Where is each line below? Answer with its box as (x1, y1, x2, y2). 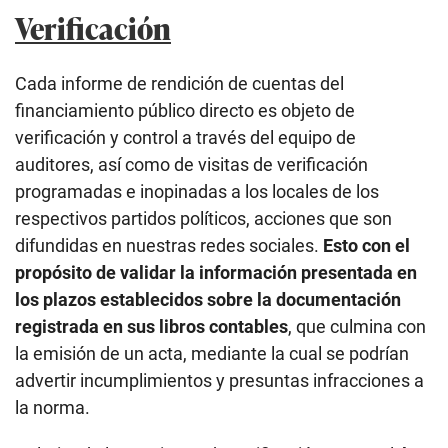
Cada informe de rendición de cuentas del (15, 72, 344, 94)
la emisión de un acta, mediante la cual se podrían (15, 342, 409, 364)
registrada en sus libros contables (15, 315, 288, 337)
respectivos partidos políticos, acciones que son (15, 207, 392, 229)
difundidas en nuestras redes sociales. (15, 234, 323, 256)
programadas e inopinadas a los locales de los (15, 180, 379, 202)
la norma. (15, 396, 90, 418)
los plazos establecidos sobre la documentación (15, 288, 401, 310)
